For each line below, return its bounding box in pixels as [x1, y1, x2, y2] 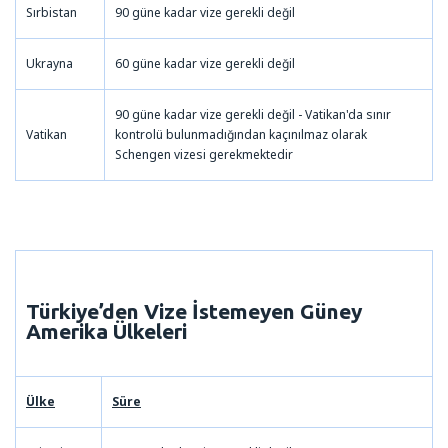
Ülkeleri [108, 318, 187, 343]
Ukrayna [26, 54, 73, 72]
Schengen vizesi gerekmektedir [115, 145, 293, 163]
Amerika [26, 318, 108, 343]
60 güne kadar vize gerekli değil [115, 54, 295, 72]
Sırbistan [26, 3, 77, 21]
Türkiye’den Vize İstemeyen [26, 298, 300, 323]
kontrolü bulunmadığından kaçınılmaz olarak [115, 125, 367, 143]
